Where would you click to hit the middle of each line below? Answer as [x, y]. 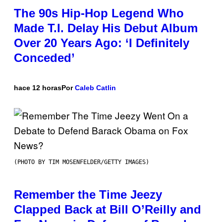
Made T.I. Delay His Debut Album [106, 28]
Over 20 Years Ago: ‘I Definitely [102, 43]
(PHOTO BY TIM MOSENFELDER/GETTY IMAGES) [82, 162]
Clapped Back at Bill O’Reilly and [108, 210]
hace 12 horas [38, 88]
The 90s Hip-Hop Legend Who [99, 13]
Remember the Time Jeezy [88, 195]
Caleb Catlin [95, 88]
